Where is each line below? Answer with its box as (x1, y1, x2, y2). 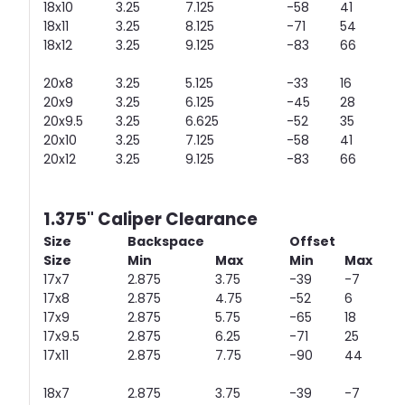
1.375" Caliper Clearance (43, 207, 258, 232)
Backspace (127, 232, 204, 251)
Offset (289, 232, 335, 251)
